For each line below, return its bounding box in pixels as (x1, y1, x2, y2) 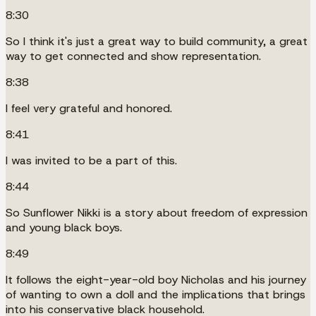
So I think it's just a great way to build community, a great (6, 33, 308, 49)
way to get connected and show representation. (6, 48, 261, 63)
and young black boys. (6, 219, 122, 235)
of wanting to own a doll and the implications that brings (6, 286, 305, 302)
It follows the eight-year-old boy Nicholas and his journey (6, 272, 306, 287)
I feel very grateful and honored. (6, 100, 172, 116)
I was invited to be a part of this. (6, 152, 177, 168)
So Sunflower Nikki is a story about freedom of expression (6, 205, 308, 220)
